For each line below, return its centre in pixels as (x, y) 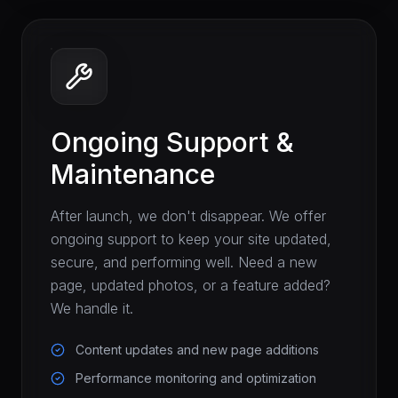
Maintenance (133, 174)
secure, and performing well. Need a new (184, 262)
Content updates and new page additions (197, 350)
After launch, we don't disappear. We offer (188, 216)
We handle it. (92, 308)
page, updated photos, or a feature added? (191, 285)
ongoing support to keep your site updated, (191, 239)
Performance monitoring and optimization (196, 378)
